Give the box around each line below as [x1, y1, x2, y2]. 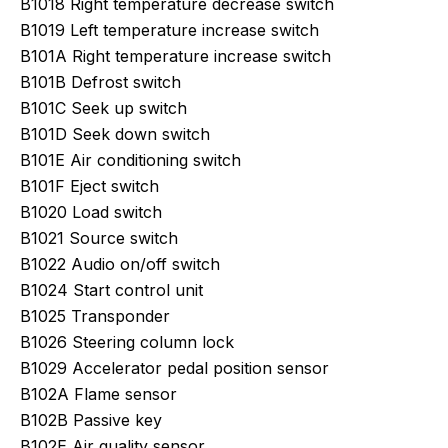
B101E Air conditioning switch [20, 150, 241, 170]
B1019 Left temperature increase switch [20, 20, 319, 40]
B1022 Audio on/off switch [20, 254, 220, 274]
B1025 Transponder [20, 306, 170, 326]
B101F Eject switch [20, 176, 159, 196]
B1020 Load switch [20, 202, 162, 222]
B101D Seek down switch [20, 124, 210, 144]
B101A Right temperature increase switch [20, 46, 331, 66]
